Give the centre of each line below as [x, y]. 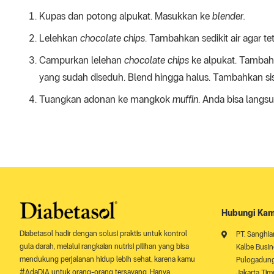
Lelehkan [60, 38]
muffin [185, 99]
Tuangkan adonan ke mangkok [106, 99]
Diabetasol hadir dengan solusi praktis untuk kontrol [103, 233]
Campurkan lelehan [82, 60]
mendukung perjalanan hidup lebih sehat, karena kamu [107, 259]
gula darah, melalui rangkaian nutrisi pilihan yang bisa [104, 246]
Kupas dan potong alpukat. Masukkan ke [126, 16]
